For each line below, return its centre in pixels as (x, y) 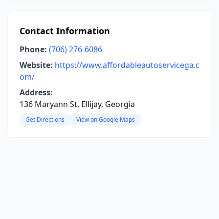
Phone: (33, 49)
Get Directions (45, 120)
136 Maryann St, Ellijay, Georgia (77, 104)
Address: (36, 92)
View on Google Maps (106, 120)
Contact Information (65, 31)
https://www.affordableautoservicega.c (127, 65)
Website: (36, 65)
